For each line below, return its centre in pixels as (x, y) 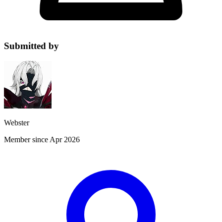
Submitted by (31, 46)
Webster (17, 122)
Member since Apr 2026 (42, 139)
